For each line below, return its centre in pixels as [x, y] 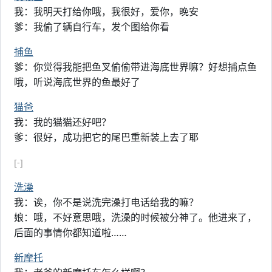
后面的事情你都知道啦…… [70, 233]
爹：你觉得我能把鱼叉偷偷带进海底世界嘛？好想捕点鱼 [135, 67]
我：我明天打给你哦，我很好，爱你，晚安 [106, 12]
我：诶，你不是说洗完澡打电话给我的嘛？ [106, 202]
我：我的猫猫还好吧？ [63, 122]
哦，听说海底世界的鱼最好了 [77, 82]
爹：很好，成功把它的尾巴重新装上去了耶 [106, 137]
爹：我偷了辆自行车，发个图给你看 [92, 27]
